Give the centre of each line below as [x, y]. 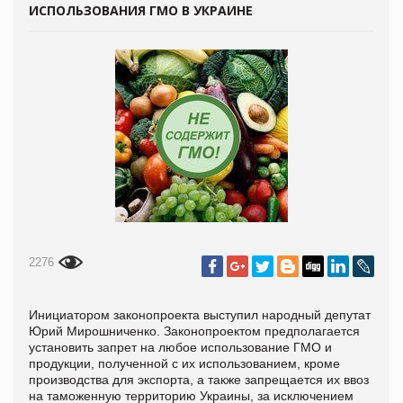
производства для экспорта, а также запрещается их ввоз [199, 379]
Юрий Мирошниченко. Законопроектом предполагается [194, 331]
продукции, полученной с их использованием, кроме [184, 363]
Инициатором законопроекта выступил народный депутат [200, 314]
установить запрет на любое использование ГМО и [180, 347]
